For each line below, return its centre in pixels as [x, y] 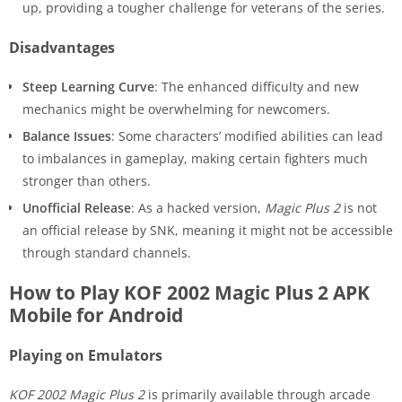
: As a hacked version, [198, 207]
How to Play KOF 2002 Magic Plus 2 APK [189, 292]
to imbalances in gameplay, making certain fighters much [195, 158]
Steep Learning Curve [88, 86]
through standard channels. [107, 252]
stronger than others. [87, 180]
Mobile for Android [96, 315]
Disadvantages [62, 47]
